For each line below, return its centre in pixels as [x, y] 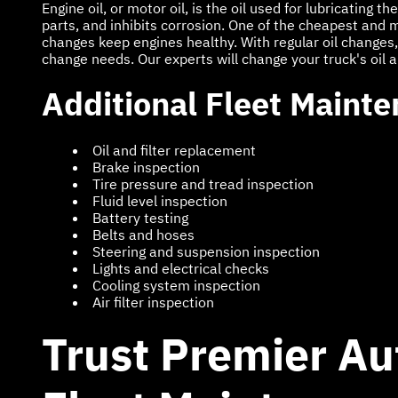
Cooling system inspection [176, 285]
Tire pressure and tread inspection [203, 183]
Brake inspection [146, 167]
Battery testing [140, 217]
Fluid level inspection [160, 200]
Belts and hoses [143, 234]
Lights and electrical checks [181, 268]
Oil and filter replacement [174, 150]
